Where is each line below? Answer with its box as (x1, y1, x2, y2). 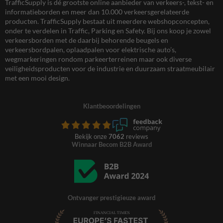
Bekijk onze (75, 132, 109, 140)
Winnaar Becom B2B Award (71, 140, 152, 148)
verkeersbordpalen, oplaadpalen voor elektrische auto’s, (5, 45, 176, 54)
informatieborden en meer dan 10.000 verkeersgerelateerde (5, 7, 189, 16)
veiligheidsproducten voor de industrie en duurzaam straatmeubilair (5, 64, 215, 73)
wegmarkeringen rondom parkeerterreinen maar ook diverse (5, 54, 192, 63)
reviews (124, 132, 148, 140)
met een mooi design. (5, 73, 70, 82)
